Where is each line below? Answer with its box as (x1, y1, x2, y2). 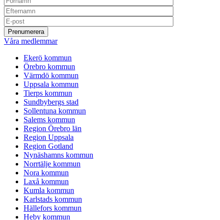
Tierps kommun (24, 89, 72, 98)
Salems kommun (24, 115, 75, 124)
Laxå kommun (24, 177, 69, 186)
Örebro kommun (24, 62, 75, 71)
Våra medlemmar (4, 37, 57, 46)
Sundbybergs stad (24, 98, 79, 107)
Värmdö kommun (24, 71, 79, 80)
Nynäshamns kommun (24, 151, 93, 160)
